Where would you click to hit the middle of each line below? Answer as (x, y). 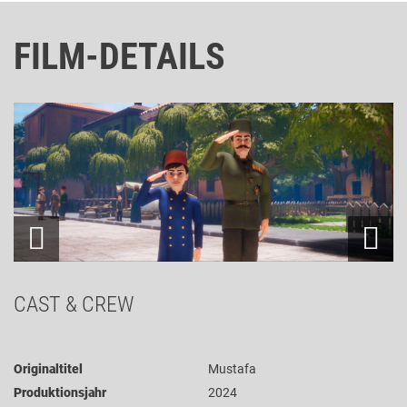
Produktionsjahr (60, 392)
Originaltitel (48, 368)
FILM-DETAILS (119, 56)
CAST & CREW (74, 304)
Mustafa (232, 368)
